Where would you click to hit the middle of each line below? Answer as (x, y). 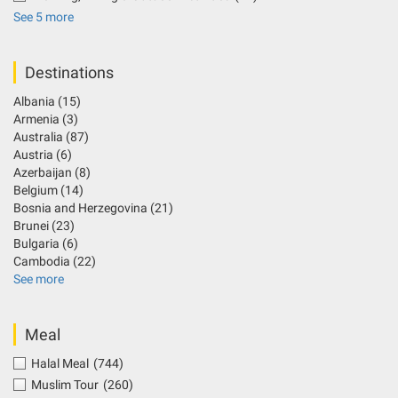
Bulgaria (38, 244)
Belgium (37, 191)
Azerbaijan (44, 173)
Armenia (38, 119)
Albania (36, 102)
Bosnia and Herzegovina (82, 208)
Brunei (32, 226)
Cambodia (43, 262)
